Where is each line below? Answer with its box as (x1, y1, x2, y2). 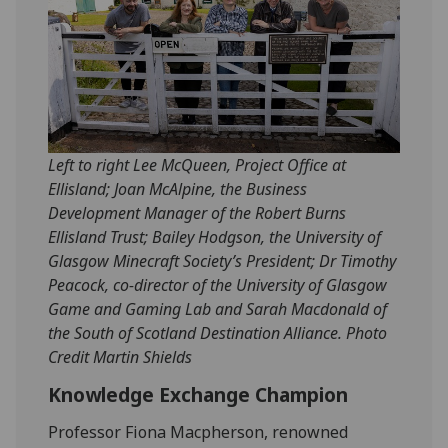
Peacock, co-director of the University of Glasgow (48, 274, 388, 297)
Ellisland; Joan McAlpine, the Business (48, 178, 308, 201)
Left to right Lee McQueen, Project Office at (48, 154, 347, 177)
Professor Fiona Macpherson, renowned (48, 421, 349, 444)
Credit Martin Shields (48, 346, 193, 369)
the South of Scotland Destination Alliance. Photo (48, 322, 388, 345)
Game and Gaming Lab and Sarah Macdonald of (48, 298, 388, 321)
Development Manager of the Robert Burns (48, 202, 347, 225)
